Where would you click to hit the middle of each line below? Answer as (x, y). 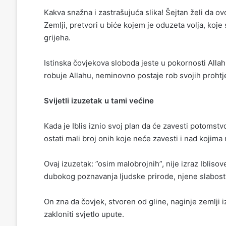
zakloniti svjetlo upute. (84, 214)
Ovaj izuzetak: (69, 163)
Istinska (57, 63)
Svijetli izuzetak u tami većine (99, 100)
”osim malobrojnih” (128, 163)
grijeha (56, 37)
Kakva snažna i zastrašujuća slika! (103, 12)
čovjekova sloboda (106, 63)
